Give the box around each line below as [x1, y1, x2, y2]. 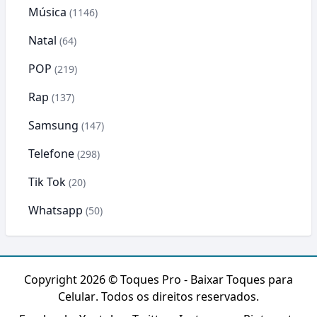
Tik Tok [28, 174, 66, 190]
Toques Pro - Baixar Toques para [120, 272, 293, 287]
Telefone [28, 146, 74, 161]
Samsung [28, 117, 79, 133]
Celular [58, 289, 96, 304]
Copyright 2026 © [24, 272, 120, 287]
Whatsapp [28, 202, 83, 218]
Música [28, 4, 67, 20]
